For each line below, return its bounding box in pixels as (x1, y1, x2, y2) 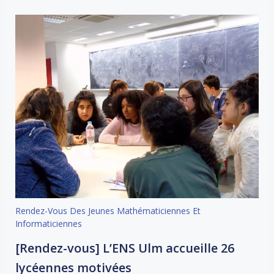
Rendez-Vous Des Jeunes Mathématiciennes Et (15, 204, 201, 217)
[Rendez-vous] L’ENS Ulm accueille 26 (15, 239, 234, 256)
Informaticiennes (15, 217, 82, 229)
